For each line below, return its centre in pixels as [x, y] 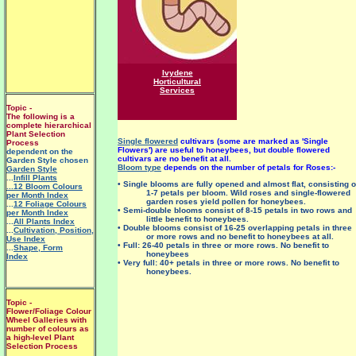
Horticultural [177, 81]
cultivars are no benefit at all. [174, 159]
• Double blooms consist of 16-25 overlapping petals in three [235, 228]
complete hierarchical [49, 125]
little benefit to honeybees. [197, 219]
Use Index [26, 239]
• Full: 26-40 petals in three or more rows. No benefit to [223, 245]
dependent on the [40, 151]
